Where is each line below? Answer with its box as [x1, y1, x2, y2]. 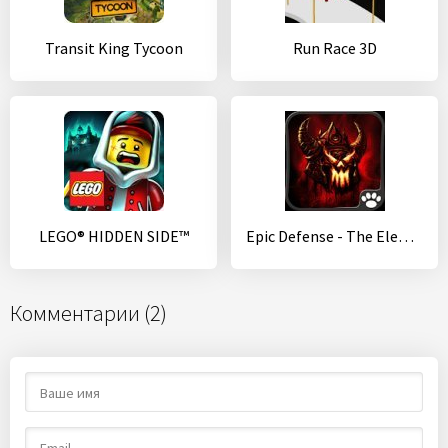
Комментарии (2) [10, 299, 167, 327]
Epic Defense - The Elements [398, 226, 414, 246]
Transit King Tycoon [44, 38, 183, 58]
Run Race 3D [292, 38, 377, 58]
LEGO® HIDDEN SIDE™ [38, 226, 189, 246]
